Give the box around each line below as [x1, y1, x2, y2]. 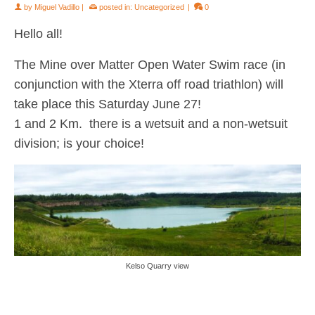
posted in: [97, 3, 134, 11]
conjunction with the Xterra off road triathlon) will [14, 77, 283, 91]
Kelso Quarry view [126, 262, 189, 271]
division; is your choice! [14, 136, 144, 150]
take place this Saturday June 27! [14, 97, 201, 111]
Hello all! [14, 27, 63, 41]
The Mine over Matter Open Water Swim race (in [14, 58, 285, 72]
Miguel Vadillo [34, 3, 79, 11]
